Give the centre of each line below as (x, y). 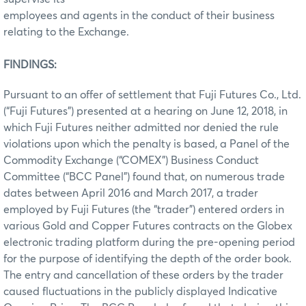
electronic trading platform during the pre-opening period (149, 242)
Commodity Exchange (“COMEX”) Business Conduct (131, 160)
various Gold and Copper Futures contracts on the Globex (148, 226)
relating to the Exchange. (66, 32)
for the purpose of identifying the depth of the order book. (148, 259)
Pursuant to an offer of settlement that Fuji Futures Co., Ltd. (152, 95)
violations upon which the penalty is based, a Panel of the (147, 144)
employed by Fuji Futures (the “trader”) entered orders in (144, 209)
